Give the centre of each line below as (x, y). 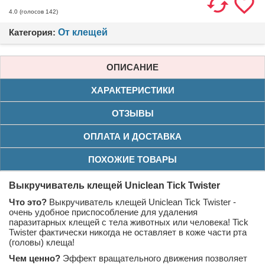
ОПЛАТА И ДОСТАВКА (132, 136)
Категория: (33, 32)
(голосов (32, 11)
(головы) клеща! (42, 242)
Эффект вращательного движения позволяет (154, 258)
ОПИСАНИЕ (132, 67)
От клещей (83, 32)
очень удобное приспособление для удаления (103, 212)
